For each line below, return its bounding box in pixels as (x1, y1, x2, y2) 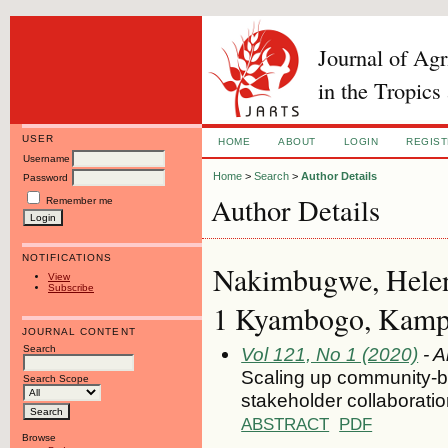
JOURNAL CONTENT (22, 325, 136, 337)
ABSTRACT (241, 414, 330, 433)
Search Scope (23, 372, 89, 384)
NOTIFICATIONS (22, 252, 113, 264)
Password (23, 172, 68, 184)
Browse (22, 431, 56, 443)
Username (23, 153, 70, 165)
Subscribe (48, 281, 94, 293)
